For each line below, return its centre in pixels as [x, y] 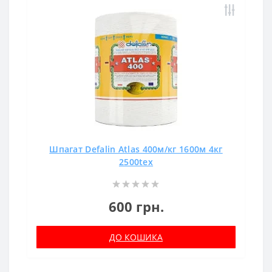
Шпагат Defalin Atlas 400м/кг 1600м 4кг [136, 149]
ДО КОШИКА [136, 237]
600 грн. [136, 206]
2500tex [136, 161]
